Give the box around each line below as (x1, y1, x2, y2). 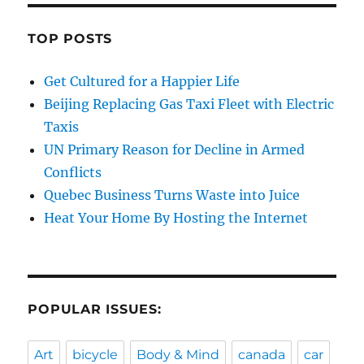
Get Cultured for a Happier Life (44, 73, 240, 90)
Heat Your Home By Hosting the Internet (44, 210, 309, 227)
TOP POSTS (28, 31, 113, 47)
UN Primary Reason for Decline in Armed (44, 141, 305, 158)
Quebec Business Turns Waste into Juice (44, 187, 301, 204)
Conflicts (44, 164, 102, 181)
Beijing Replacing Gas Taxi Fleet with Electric (44, 96, 335, 113)
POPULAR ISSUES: (28, 301, 162, 318)
